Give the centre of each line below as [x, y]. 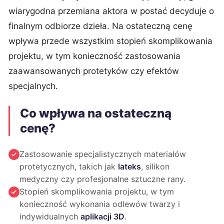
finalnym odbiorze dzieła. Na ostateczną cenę [100, 26]
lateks [129, 166]
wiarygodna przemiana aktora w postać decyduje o [111, 11]
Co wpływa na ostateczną [96, 113]
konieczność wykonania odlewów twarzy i [100, 204]
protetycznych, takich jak [69, 166]
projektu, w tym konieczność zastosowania [94, 56]
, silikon [155, 166]
